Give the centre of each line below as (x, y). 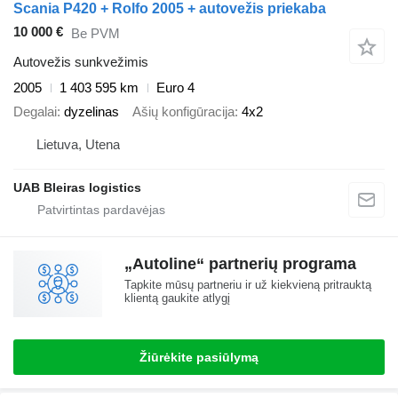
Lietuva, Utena (78, 145)
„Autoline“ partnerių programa (240, 264)
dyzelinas (92, 111)
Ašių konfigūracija (183, 111)
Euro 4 (175, 88)
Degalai (35, 111)
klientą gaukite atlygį (177, 298)
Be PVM (96, 33)
